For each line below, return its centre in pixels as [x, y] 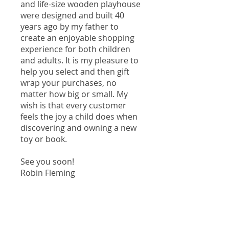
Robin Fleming [49, 173]
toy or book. [45, 139]
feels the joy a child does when [79, 117]
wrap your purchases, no [68, 83]
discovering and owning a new [78, 128]
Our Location [82, 213]
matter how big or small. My [74, 94]
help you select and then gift [75, 72]
